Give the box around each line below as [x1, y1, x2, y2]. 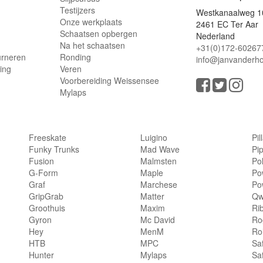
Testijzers [59, 4, 95, 16]
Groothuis [28, 202, 65, 214]
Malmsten [140, 155, 177, 167]
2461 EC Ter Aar [196, 18, 259, 31]
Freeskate [28, 131, 66, 144]
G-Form [28, 167, 58, 179]
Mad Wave [140, 143, 180, 156]
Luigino [140, 131, 167, 144]
